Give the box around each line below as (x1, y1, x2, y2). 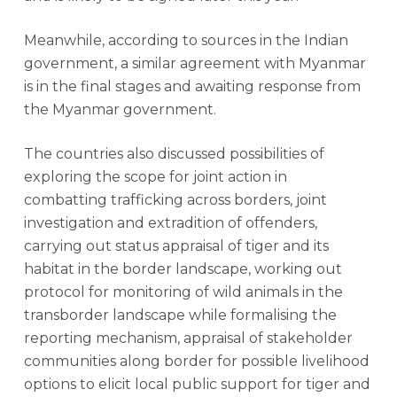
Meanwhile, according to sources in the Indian (23, 32, 348, 49)
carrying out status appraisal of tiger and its (23, 237, 329, 254)
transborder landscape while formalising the (23, 307, 337, 323)
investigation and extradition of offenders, (23, 214, 317, 231)
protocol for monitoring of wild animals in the (23, 284, 343, 300)
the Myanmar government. (23, 101, 216, 118)
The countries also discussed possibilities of (23, 145, 324, 162)
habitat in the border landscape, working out (23, 261, 342, 277)
